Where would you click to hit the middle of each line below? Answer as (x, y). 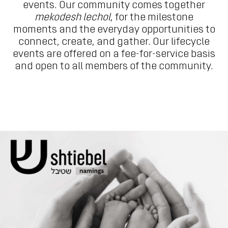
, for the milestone (152, 17)
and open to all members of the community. (114, 66)
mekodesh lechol (73, 17)
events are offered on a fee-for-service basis (114, 54)
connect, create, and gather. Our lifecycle (114, 42)
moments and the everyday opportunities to (114, 30)
